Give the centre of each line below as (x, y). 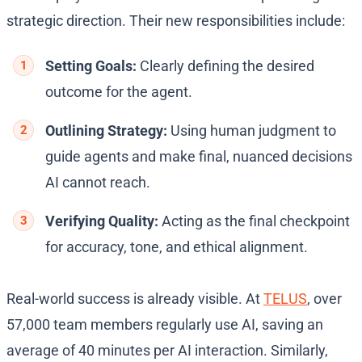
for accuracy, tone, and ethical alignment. (177, 247)
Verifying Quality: (103, 221)
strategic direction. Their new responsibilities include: (176, 21)
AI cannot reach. (98, 183)
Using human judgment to (253, 131)
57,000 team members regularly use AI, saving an (165, 325)
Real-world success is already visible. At (135, 299)
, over (324, 299)
